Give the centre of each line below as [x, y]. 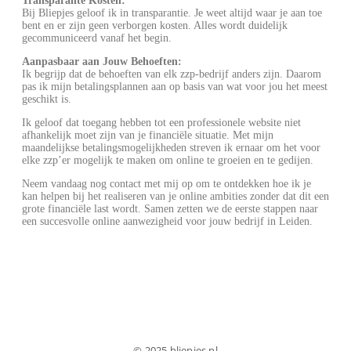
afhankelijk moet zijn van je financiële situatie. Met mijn [148, 136]
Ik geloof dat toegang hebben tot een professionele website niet [161, 123]
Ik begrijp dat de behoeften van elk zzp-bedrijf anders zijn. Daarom [172, 74]
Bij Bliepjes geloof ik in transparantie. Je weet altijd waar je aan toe [172, 13]
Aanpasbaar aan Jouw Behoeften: [102, 62]
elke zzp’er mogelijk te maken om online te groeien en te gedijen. [168, 161]
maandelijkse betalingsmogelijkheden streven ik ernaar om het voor [171, 148]
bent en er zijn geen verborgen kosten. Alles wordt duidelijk [155, 26]
